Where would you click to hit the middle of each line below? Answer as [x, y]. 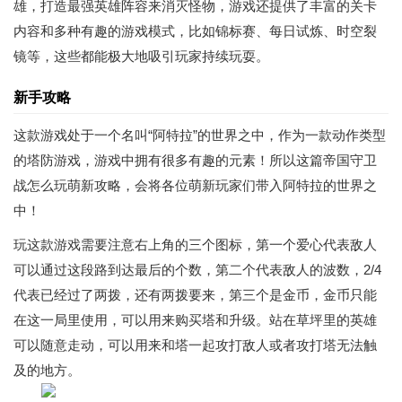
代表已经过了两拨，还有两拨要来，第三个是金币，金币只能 [195, 295]
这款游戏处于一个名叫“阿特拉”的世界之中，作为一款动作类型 [200, 135]
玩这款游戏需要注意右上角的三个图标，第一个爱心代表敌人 [195, 245]
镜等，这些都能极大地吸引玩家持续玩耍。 [141, 56]
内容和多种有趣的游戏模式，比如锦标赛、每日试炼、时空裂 [195, 31]
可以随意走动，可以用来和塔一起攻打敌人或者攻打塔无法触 [195, 345]
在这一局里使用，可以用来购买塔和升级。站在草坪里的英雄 [195, 320]
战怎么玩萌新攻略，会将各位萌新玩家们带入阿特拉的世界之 [195, 185]
